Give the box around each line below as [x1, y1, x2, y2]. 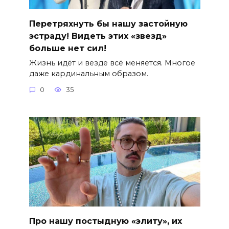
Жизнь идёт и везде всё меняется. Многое [29, 58, 195, 67]
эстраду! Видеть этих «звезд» [29, 31, 167, 41]
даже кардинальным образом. [29, 68, 148, 78]
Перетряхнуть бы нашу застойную [29, 18, 188, 29]
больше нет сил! [29, 43, 106, 53]
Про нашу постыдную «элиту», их [29, 216, 182, 226]
